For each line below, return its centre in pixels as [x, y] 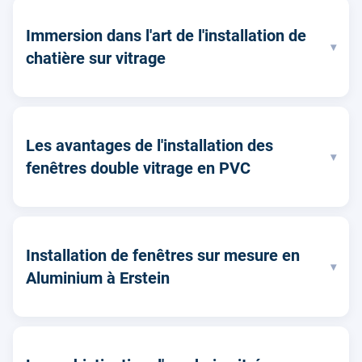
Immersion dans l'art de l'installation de [166, 36]
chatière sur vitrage [96, 59]
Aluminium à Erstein [98, 278]
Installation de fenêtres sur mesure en [163, 256]
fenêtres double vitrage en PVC [138, 168]
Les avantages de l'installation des [149, 146]
